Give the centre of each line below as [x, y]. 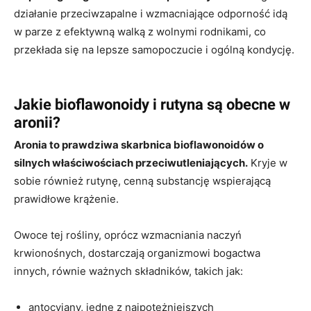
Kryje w [268, 162]
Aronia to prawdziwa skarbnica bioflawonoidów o [139, 144]
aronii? [37, 122]
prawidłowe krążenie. [66, 199]
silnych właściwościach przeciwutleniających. [131, 162]
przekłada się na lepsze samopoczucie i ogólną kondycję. [154, 49]
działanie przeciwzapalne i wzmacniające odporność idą [151, 13]
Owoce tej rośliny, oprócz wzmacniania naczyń [128, 235]
